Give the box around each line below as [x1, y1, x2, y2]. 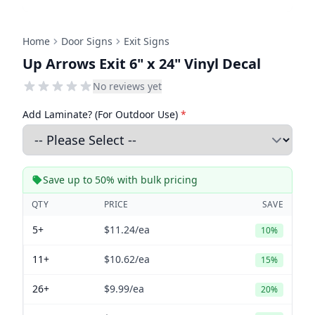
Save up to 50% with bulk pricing [43, 173, 198, 186]
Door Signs [61, 34, 112, 48]
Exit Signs [124, 34, 169, 48]
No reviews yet [93, 79, 162, 93]
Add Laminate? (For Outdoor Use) [22, 108, 181, 121]
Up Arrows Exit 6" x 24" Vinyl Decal [22, 54, 261, 73]
